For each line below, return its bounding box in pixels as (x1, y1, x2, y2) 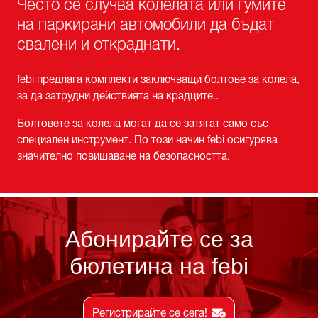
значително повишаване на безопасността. (17, 150, 230, 162)
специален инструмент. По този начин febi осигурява (17, 133, 278, 146)
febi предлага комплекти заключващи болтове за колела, (17, 73, 300, 85)
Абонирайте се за (65, 226, 253, 252)
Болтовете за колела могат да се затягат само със (17, 117, 268, 129)
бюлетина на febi (70, 253, 248, 279)
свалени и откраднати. (17, 35, 180, 53)
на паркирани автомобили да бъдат (17, 16, 274, 33)
